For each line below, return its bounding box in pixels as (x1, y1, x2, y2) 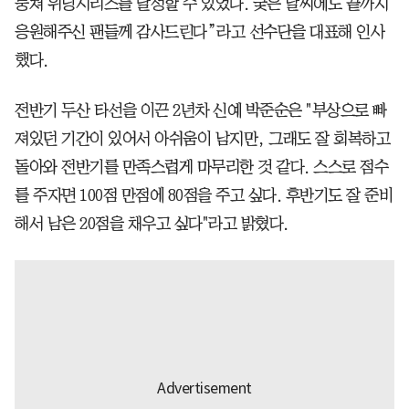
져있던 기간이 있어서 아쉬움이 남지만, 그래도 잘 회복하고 (15, 130, 390, 147)
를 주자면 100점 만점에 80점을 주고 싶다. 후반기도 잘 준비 (15, 186, 393, 204)
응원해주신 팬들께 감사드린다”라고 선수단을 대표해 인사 (15, 23, 384, 40)
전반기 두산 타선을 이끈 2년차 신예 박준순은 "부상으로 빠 (15, 101, 387, 119)
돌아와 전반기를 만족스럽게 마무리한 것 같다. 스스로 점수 (15, 158, 388, 175)
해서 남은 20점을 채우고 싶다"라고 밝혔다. (15, 215, 288, 232)
